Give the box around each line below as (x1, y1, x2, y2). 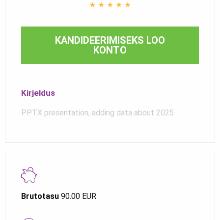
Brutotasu (21, 191, 59, 201)
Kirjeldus (21, 87, 55, 98)
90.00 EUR (59, 191, 96, 201)
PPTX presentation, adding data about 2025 (21, 108, 174, 117)
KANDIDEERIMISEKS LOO (55, 34, 165, 46)
